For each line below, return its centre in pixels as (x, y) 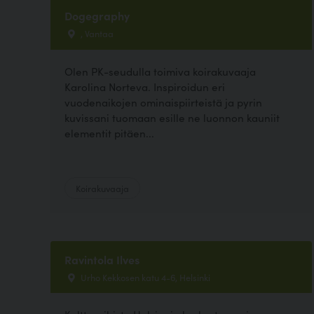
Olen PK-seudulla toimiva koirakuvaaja (160, 71)
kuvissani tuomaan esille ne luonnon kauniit (172, 117)
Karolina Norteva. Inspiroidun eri (145, 86)
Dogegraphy (97, 16)
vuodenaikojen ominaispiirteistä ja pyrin (163, 102)
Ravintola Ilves (102, 259)
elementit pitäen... (109, 132)
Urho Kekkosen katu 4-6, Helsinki (144, 277)
